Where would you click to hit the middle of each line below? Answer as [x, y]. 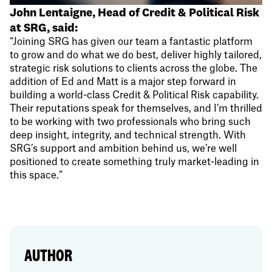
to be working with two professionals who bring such [130, 122]
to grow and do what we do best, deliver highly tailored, [136, 56]
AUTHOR [48, 255]
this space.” [36, 176]
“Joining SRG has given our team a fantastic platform [131, 42]
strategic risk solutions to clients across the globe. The [134, 69]
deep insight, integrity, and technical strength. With [128, 136]
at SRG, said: [44, 28]
